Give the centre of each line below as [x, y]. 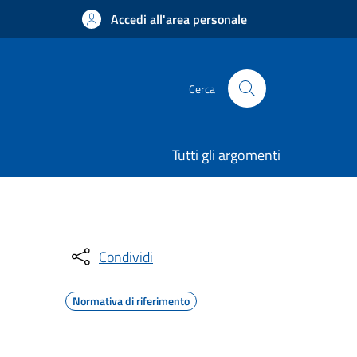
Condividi [126, 257]
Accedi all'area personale [179, 19]
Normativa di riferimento [131, 301]
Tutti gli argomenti [226, 155]
